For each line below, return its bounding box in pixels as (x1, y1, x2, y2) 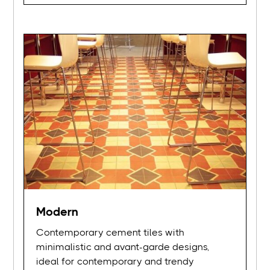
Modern (36, 205, 79, 219)
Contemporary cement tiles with (36, 227, 185, 239)
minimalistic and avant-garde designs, (36, 241, 210, 253)
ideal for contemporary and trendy (36, 256, 195, 268)
